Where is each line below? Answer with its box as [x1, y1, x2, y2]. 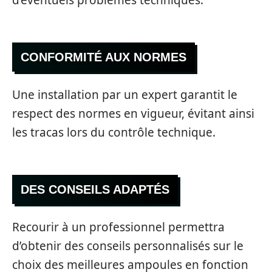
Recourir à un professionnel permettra [12, 219, 225, 235]
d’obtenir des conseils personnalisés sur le [12, 237, 243, 254]
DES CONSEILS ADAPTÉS [21, 183, 169, 197]
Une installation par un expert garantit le [12, 86, 237, 103]
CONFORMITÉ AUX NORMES [21, 50, 186, 64]
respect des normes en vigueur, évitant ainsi [12, 105, 254, 121]
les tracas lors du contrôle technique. [12, 124, 216, 140]
